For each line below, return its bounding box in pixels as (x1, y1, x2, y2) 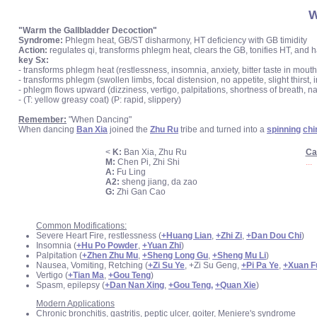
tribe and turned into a (178, 125, 267, 134)
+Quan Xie (215, 280, 256, 290)
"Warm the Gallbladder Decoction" (18, 25, 157, 35)
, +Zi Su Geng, (185, 260, 241, 270)
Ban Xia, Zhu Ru (121, 147, 187, 157)
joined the (108, 125, 150, 134)
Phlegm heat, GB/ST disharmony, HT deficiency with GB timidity (65, 35, 307, 45)
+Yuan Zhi (142, 241, 181, 250)
